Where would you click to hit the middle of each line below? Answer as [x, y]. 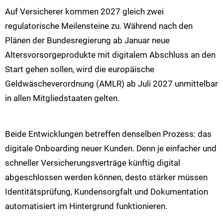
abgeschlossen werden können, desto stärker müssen [106, 177]
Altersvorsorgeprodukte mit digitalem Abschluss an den [110, 55]
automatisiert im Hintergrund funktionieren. [86, 206]
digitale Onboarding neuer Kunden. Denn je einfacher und [111, 149]
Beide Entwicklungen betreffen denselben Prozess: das [108, 134]
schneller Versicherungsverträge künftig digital [93, 163]
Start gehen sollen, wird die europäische [80, 69]
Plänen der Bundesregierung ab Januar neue [87, 40]
